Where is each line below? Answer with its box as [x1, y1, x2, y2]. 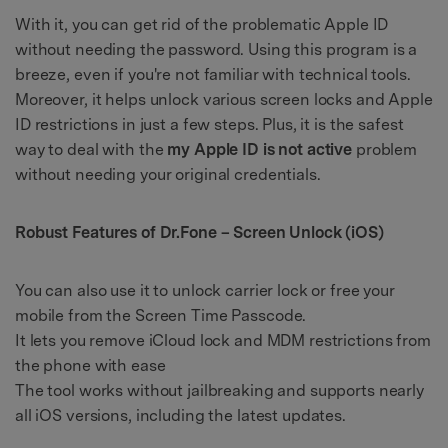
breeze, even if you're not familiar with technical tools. [15, 64, 411, 84]
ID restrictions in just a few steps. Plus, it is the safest [15, 114, 404, 134]
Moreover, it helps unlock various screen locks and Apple [15, 89, 433, 109]
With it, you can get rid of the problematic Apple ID [15, 14, 389, 34]
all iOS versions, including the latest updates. [15, 405, 346, 425]
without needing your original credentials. [15, 164, 321, 184]
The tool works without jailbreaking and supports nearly [15, 380, 424, 400]
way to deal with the [15, 139, 168, 159]
